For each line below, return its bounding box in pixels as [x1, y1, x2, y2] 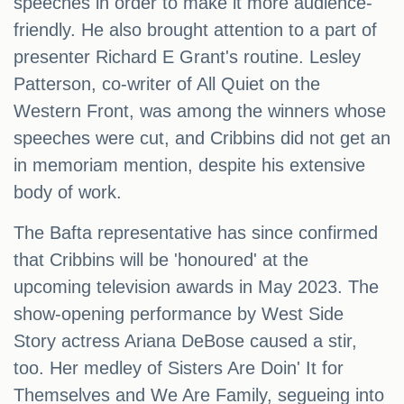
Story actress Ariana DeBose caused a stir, [14, 331, 357, 352]
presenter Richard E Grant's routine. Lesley [14, 47, 361, 68]
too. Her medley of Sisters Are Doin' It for [14, 358, 344, 379]
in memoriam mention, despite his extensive [14, 155, 365, 176]
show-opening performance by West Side [14, 304, 344, 325]
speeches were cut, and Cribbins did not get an [14, 128, 390, 149]
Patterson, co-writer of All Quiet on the [14, 74, 320, 95]
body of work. [14, 182, 122, 203]
